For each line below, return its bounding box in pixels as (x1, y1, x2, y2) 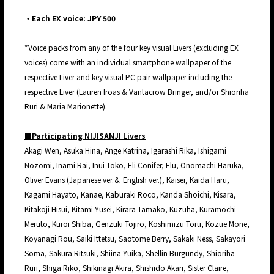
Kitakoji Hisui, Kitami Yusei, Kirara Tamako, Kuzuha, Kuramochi (24, 204, 236, 215)
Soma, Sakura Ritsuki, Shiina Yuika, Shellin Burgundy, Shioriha (24, 248, 235, 259)
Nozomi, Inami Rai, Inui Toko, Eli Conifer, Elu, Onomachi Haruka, (24, 160, 244, 171)
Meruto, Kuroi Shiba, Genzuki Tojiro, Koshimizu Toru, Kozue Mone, (24, 218, 250, 229)
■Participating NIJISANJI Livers (24, 130, 146, 141)
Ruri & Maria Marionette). (24, 101, 109, 112)
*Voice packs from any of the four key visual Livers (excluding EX (24, 42, 239, 53)
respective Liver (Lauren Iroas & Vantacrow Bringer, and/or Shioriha (24, 86, 249, 97)
